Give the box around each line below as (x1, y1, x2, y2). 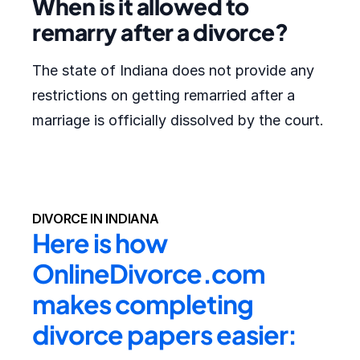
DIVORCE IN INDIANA (32, 211, 159, 227)
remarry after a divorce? (32, 18, 288, 46)
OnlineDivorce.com (32, 257, 265, 289)
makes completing (32, 288, 253, 320)
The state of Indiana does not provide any (32, 62, 314, 79)
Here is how (32, 227, 168, 259)
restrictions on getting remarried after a (32, 87, 295, 104)
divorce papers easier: (32, 318, 297, 350)
